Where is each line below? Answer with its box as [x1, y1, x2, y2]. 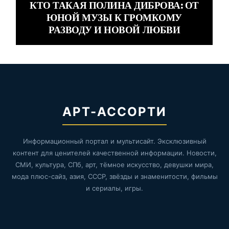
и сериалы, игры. [86, 184, 143, 193]
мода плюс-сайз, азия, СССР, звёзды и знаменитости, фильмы [11, 172, 218, 181]
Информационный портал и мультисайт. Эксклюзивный [22, 137, 207, 146]
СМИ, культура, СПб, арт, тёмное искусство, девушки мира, [15, 161, 214, 169]
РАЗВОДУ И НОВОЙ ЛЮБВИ [49, 24, 180, 36]
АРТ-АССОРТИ [62, 104, 167, 120]
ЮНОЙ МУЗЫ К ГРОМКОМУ [47, 11, 182, 24]
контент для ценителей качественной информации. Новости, [12, 149, 217, 157]
